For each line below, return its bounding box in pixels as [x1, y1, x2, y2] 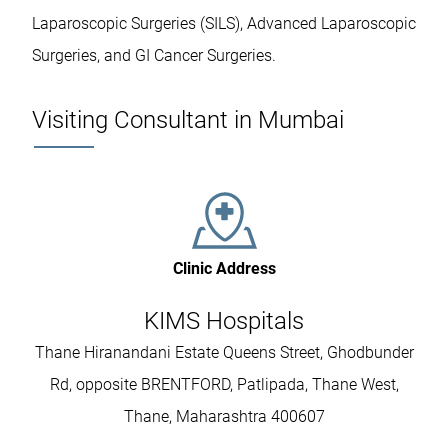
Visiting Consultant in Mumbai [32, 106, 344, 135]
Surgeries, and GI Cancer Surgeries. [32, 46, 276, 66]
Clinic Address [172, 259, 276, 279]
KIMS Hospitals [144, 307, 304, 336]
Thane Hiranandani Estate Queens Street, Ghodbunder [34, 343, 414, 363]
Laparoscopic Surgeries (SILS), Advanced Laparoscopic [32, 14, 416, 34]
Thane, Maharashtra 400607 [123, 407, 325, 427]
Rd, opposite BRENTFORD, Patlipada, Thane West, [49, 375, 399, 395]
